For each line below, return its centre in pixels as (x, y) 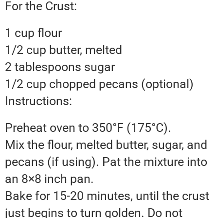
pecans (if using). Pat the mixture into (106, 162)
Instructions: (38, 101)
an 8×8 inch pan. (49, 179)
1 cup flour (33, 33)
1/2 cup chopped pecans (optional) (99, 84)
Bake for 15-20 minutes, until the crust (107, 196)
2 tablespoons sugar (60, 67)
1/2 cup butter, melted (64, 50)
